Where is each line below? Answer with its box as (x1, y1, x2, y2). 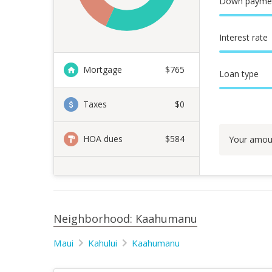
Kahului (88, 237, 117, 249)
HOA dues (83, 133, 123, 144)
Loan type (219, 68, 259, 80)
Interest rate (219, 32, 268, 43)
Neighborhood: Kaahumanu (53, 211, 197, 226)
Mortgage (83, 64, 122, 75)
